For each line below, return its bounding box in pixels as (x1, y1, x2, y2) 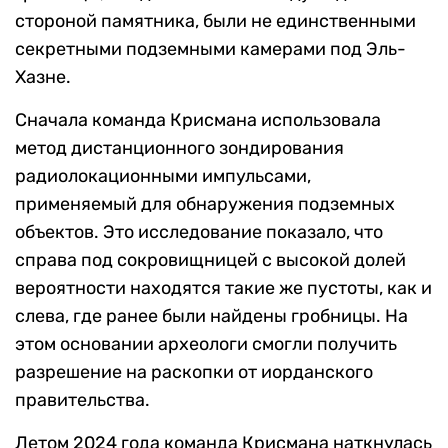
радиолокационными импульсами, (15, 165, 311, 188)
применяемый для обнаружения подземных (15, 193, 395, 216)
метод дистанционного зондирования (15, 137, 344, 160)
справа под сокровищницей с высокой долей (15, 249, 406, 272)
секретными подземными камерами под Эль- (15, 38, 406, 61)
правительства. (15, 389, 150, 412)
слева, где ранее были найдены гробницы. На (15, 305, 408, 328)
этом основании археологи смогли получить (15, 333, 397, 356)
